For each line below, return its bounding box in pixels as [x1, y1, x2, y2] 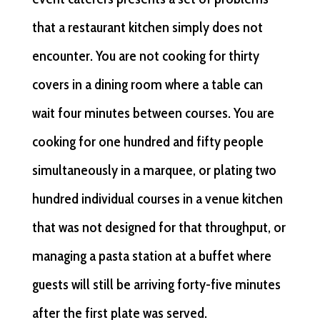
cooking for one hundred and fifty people [31, 133, 264, 151]
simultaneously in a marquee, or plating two [31, 161, 276, 179]
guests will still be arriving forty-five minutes [31, 276, 281, 294]
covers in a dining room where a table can [31, 76, 263, 94]
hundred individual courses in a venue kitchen [31, 190, 283, 208]
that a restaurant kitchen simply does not [31, 19, 263, 36]
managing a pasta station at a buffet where [31, 247, 271, 265]
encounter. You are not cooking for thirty [31, 47, 259, 65]
